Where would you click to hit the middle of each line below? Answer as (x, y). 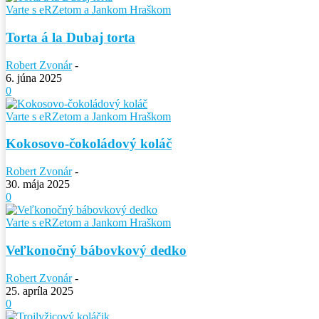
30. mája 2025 (38, 184)
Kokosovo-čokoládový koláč (89, 144)
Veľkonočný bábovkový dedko (96, 250)
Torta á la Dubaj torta (70, 38)
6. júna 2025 (34, 78)
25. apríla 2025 (40, 291)
